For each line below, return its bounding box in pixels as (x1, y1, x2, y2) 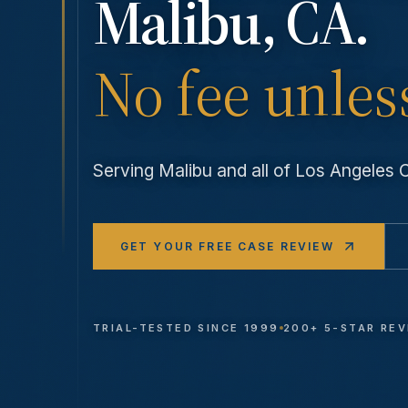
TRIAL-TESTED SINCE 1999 (93, 321, 280, 335)
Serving (93, 159, 158, 182)
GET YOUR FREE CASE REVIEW (119, 239, 334, 253)
